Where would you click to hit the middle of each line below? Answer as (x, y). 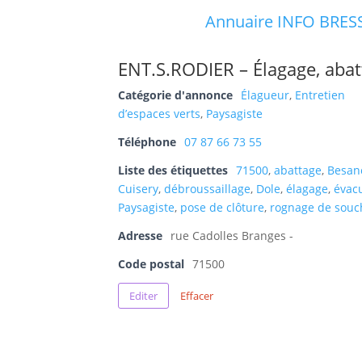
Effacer (197, 296)
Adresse (141, 236)
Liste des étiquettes (173, 170)
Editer (144, 296)
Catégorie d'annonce (176, 95)
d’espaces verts (160, 114)
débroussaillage (208, 189)
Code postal (152, 264)
